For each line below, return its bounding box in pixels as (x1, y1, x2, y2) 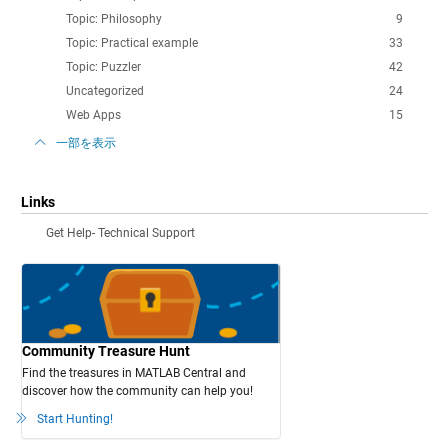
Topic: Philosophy (65, 11, 162, 26)
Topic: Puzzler (65, 59, 141, 74)
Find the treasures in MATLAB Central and (21, 365, 246, 380)
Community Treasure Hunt (21, 342, 190, 359)
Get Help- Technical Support (45, 225, 195, 240)
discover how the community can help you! (21, 383, 253, 398)
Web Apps (65, 107, 121, 122)
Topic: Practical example (65, 35, 198, 50)
